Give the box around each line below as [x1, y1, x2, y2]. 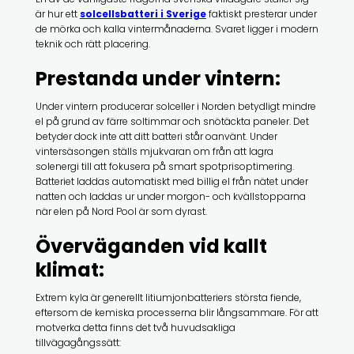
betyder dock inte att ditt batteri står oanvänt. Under [35, 129, 277, 143]
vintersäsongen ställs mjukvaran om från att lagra [35, 144, 273, 158]
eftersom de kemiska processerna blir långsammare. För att [35, 305, 318, 319]
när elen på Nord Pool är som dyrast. [35, 204, 207, 218]
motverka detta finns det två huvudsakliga [35, 320, 235, 334]
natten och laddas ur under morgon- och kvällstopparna [35, 189, 306, 203]
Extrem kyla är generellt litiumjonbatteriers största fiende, [35, 290, 301, 304]
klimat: [35, 256, 104, 283]
